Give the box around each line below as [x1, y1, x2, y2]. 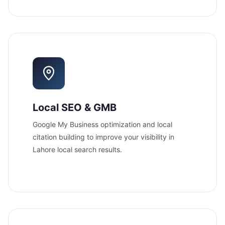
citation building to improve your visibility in [33, 132, 174, 141]
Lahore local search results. [33, 145, 122, 154]
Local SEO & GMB [33, 101, 117, 114]
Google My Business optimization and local [33, 120, 172, 129]
